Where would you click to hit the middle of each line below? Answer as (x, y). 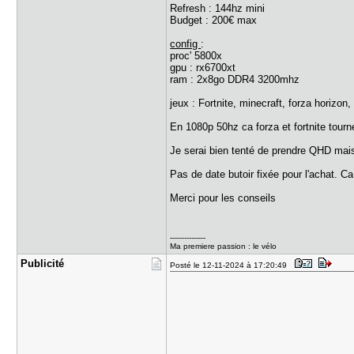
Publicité (43, 264)
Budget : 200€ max (214, 20)
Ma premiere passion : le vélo (226, 246)
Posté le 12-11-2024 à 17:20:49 (231, 265)
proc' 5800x (196, 56)
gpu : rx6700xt (203, 68)
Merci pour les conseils (223, 198)
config (186, 44)
